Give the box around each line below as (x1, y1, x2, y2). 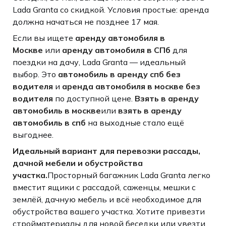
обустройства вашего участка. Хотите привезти (12, 206, 205, 216)
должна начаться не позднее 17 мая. (12, 16, 159, 27)
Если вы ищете (12, 32, 75, 43)
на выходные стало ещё (85, 117, 184, 128)
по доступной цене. (52, 93, 135, 103)
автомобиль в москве (12, 105, 101, 116)
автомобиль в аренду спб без (58, 69, 181, 79)
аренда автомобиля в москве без (62, 81, 200, 91)
